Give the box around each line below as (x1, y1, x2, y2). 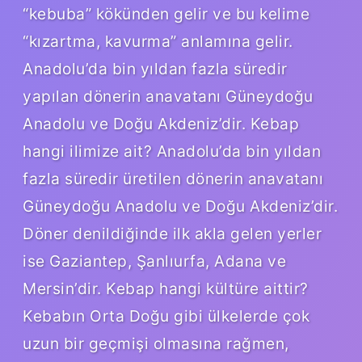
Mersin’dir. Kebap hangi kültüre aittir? (23, 278, 309, 298)
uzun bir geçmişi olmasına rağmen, (23, 333, 289, 353)
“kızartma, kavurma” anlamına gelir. (23, 31, 293, 51)
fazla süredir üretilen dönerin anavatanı (23, 168, 323, 188)
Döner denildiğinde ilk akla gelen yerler (23, 223, 322, 243)
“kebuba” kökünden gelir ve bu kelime (23, 3, 309, 23)
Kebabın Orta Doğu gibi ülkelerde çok (23, 305, 309, 326)
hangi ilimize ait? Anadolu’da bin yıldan (23, 141, 321, 161)
